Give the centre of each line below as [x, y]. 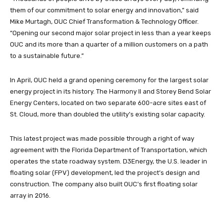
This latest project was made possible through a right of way [102, 139]
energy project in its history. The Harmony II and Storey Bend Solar [111, 91]
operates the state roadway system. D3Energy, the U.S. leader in [109, 161]
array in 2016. [30, 195]
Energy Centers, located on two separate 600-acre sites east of [108, 103]
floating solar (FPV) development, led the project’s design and [105, 173]
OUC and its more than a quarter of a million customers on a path [109, 44]
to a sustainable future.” [47, 56]
